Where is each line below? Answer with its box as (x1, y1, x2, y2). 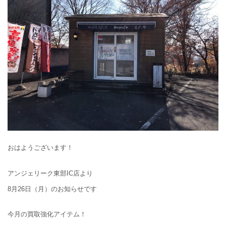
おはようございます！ (8, 144, 73, 152)
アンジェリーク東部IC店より (8, 169, 93, 177)
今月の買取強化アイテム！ (8, 210, 86, 218)
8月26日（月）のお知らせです (8, 185, 97, 193)
